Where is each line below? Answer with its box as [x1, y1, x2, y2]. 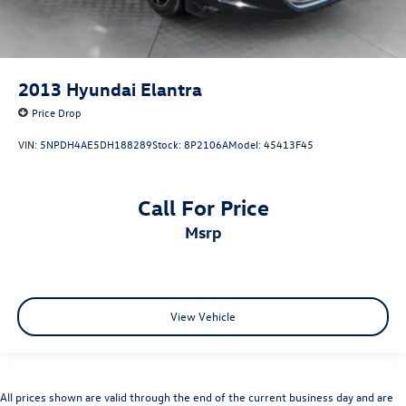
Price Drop [32, 105, 82, 121]
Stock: [152, 136, 184, 151]
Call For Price [137, 192, 269, 220]
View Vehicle [170, 307, 236, 324]
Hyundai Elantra [66, 77, 202, 101]
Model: [228, 136, 264, 151]
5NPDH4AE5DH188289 [40, 136, 152, 151]
